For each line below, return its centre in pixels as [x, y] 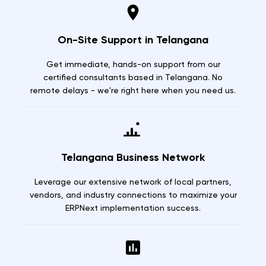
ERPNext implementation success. [133, 208]
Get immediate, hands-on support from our [133, 64]
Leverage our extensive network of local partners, [133, 182]
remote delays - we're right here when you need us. [133, 90]
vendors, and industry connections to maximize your [133, 195]
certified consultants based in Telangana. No [133, 77]
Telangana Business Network [133, 157]
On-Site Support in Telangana [133, 40]
